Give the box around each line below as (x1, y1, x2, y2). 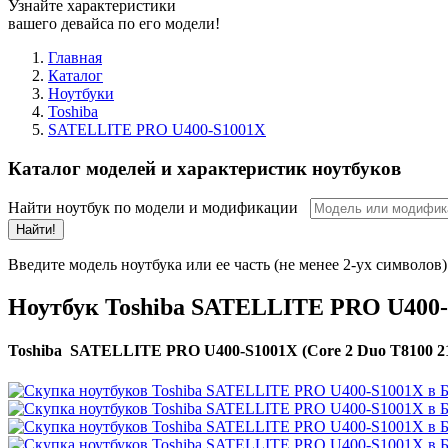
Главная (48, 48, 102, 66)
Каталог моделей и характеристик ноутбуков (8, 157, 401, 179)
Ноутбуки (48, 84, 114, 102)
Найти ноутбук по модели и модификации (8, 199, 310, 217)
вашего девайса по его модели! (8, 14, 220, 32)
